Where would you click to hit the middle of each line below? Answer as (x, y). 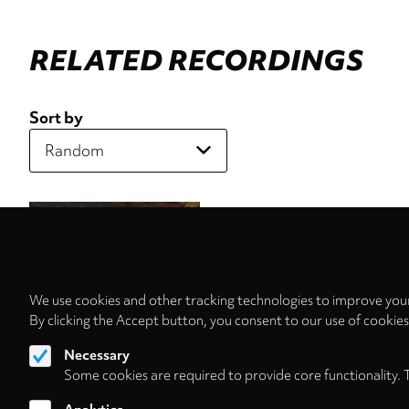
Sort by (56, 117)
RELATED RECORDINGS (196, 60)
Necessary (97, 355)
